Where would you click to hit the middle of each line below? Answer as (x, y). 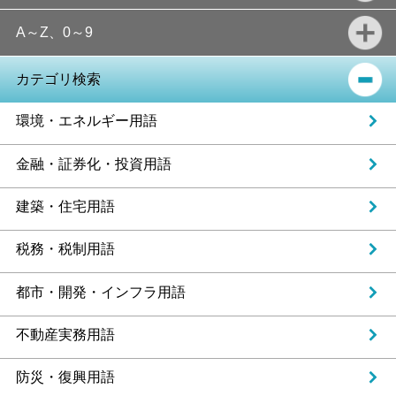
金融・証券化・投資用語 (93, 164)
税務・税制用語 (65, 249)
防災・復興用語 (65, 377)
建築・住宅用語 (65, 207)
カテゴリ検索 (58, 80)
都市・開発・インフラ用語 (100, 292)
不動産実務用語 (65, 335)
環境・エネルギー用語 (86, 121)
